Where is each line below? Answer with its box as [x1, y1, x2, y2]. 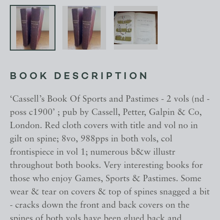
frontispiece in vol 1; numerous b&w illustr [10, 148, 175, 158]
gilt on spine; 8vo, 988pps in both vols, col [10, 135, 172, 144]
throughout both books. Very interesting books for [10, 161, 203, 171]
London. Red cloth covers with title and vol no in [10, 121, 198, 131]
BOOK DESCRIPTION [10, 72, 149, 82]
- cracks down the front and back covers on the [10, 201, 190, 211]
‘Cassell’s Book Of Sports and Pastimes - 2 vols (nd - [10, 95, 210, 105]
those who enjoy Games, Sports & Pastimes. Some [10, 174, 201, 184]
